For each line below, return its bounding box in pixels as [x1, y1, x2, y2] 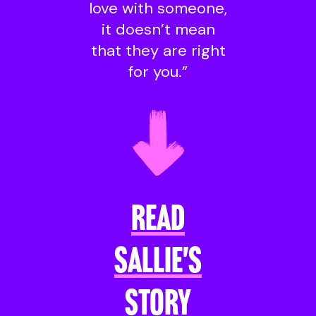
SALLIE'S [114, 245, 202, 281]
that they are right [90, 39, 226, 61]
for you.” [128, 61, 188, 82]
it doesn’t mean [101, 18, 215, 39]
